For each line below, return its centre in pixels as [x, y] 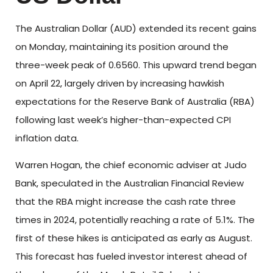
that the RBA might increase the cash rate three [126, 201]
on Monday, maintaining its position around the [122, 46]
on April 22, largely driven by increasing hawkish [120, 83]
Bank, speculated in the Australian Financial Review [129, 183]
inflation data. [47, 138]
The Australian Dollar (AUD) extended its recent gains [136, 28]
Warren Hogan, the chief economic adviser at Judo [131, 165]
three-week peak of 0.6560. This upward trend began [136, 65]
